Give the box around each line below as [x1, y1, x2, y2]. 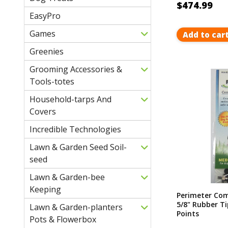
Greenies [30, 45, 64, 57]
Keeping [30, 183, 61, 195]
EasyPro [30, 10, 61, 21]
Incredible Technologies [30, 123, 121, 135]
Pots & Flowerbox [30, 213, 96, 225]
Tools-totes [30, 75, 74, 87]
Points [176, 208, 199, 218]
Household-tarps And [30, 93, 111, 105]
